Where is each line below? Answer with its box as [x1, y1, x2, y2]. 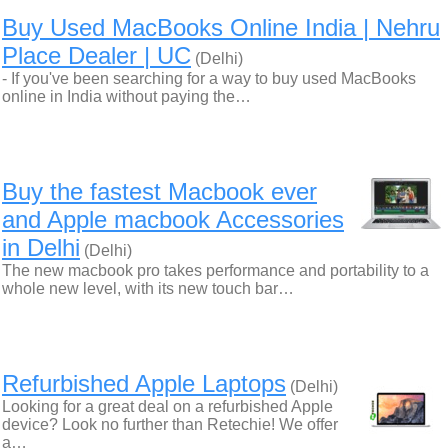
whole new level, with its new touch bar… [2, 280, 294, 297]
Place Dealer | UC [2, 42, 191, 69]
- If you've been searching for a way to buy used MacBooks [2, 70, 416, 87]
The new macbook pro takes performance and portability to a [2, 262, 429, 279]
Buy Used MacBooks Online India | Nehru [2, 14, 440, 41]
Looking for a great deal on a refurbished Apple [2, 398, 333, 415]
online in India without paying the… [2, 88, 251, 105]
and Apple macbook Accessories [2, 206, 344, 233]
